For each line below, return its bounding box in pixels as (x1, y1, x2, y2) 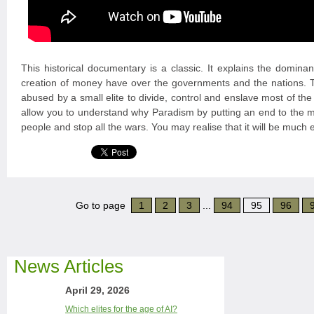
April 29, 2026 (65, 285, 130, 296)
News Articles (14, 256, 123, 277)
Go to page (75, 200, 131, 211)
